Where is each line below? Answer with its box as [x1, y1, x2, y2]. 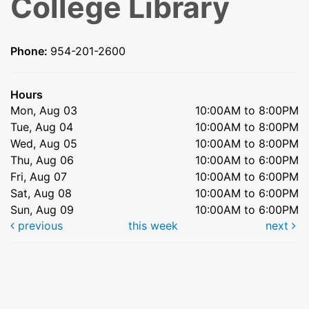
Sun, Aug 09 [10, 203, 74, 217]
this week [128, 219, 178, 233]
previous [14, 219, 63, 233]
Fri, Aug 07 [10, 170, 67, 184]
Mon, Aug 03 [10, 103, 77, 118]
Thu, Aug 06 [10, 153, 74, 168]
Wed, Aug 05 [10, 137, 77, 151]
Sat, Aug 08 [10, 186, 72, 201]
